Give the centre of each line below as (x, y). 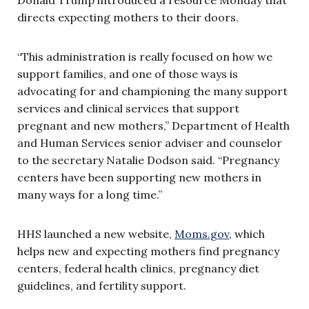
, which (247, 233)
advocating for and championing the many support (152, 91)
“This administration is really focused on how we (145, 56)
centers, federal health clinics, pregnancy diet (138, 268)
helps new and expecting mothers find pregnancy (148, 251)
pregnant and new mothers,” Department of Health (153, 125)
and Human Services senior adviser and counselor (150, 142)
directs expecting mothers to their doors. (129, 17)
